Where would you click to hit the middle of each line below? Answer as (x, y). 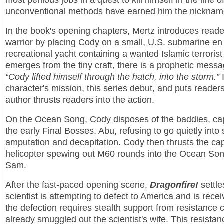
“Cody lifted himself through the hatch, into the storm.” (112, 77)
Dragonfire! (174, 185)
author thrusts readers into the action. (80, 100)
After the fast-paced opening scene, (78, 185)
